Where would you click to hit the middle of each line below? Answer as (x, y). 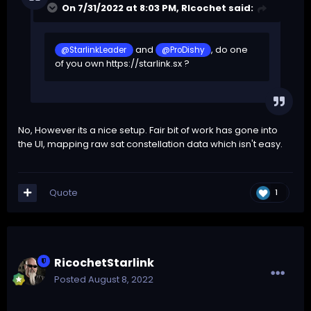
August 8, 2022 (121, 280)
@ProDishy (184, 50)
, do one (230, 50)
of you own (81, 64)
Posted (71, 280)
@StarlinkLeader (94, 50)
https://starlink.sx (144, 64)
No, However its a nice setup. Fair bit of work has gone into (148, 131)
